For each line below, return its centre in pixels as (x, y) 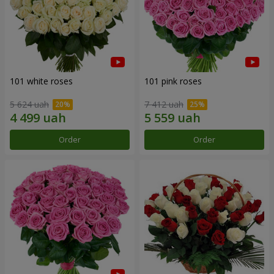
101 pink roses (173, 81)
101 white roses (41, 81)
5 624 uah (29, 105)
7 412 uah (164, 105)
